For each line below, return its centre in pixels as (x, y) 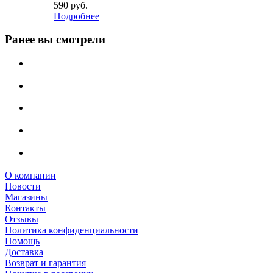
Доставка (24, 252)
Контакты (25, 208)
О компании (30, 175)
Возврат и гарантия (45, 263)
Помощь (22, 241)
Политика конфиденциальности (72, 230)
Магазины (26, 197)
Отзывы (22, 219)
